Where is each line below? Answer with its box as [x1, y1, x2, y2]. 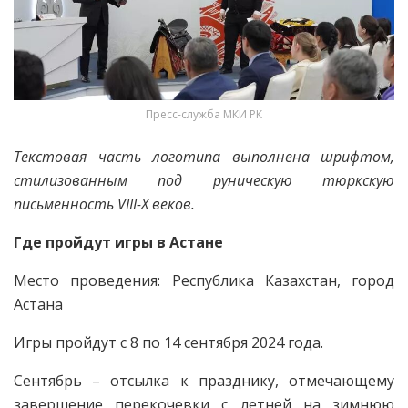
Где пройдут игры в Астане [14, 232, 223, 253]
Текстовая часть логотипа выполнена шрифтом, [14, 147, 394, 168]
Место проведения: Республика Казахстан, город [14, 270, 394, 291]
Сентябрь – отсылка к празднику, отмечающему [14, 371, 394, 392]
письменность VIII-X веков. [14, 194, 195, 215]
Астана [14, 294, 63, 315]
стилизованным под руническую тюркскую [14, 170, 394, 191]
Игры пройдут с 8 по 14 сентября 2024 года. [14, 332, 323, 353]
